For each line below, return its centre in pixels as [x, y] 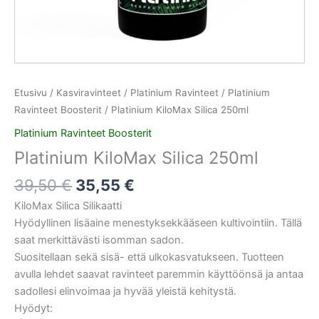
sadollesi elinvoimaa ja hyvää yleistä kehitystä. [125, 291]
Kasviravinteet [89, 93]
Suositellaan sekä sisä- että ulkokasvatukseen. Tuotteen [149, 257]
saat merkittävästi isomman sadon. [99, 240]
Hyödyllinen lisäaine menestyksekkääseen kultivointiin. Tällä [158, 223]
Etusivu [31, 93]
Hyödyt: [33, 308]
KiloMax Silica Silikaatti [68, 205]
